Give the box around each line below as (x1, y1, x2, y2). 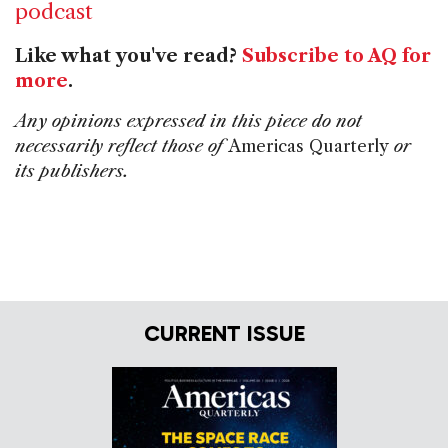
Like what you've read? (15, 45, 242, 68)
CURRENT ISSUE (143, 319, 305, 347)
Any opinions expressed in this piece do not (15, 111, 362, 132)
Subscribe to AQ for (242, 45, 431, 68)
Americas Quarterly (228, 136, 389, 157)
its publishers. (15, 161, 129, 182)
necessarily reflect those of (15, 136, 228, 157)
